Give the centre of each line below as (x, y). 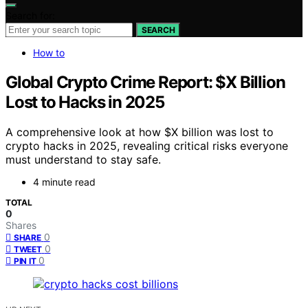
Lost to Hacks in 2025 (85, 102)
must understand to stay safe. (83, 160)
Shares (21, 225)
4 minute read (64, 182)
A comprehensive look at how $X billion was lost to (140, 132)
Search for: (30, 15)
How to (49, 52)
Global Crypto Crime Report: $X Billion (145, 82)
